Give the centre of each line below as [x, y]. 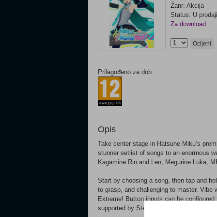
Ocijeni [202, 44]
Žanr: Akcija [187, 6]
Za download [188, 24]
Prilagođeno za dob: [126, 72]
